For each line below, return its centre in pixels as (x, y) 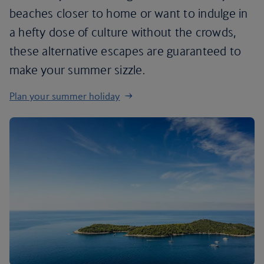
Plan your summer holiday (65, 96)
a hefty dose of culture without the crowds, (123, 32)
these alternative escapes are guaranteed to (126, 51)
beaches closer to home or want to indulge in (129, 13)
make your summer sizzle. (77, 70)
